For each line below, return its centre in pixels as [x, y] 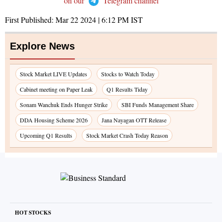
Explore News [42, 46]
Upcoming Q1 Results [46, 136]
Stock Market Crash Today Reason [127, 136]
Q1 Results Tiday [127, 89]
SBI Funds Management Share [158, 105]
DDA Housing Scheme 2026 [54, 120]
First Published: [30, 20]
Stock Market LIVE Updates [54, 74]
